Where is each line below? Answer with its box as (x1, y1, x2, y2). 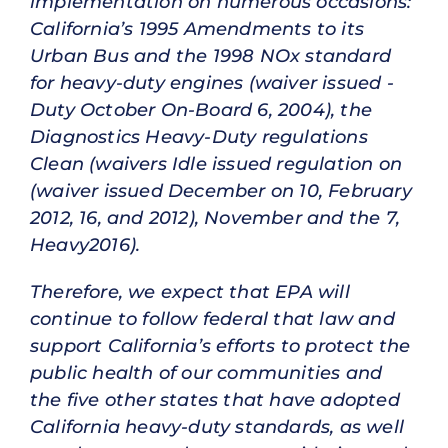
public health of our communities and (30, 361, 383, 384)
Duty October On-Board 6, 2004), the (30, 98, 373, 121)
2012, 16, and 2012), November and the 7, (30, 206, 401, 229)
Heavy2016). (30, 233, 141, 256)
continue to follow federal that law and (30, 307, 395, 330)
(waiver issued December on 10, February (30, 179, 412, 202)
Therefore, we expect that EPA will (30, 280, 350, 303)
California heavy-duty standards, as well (30, 415, 405, 438)
